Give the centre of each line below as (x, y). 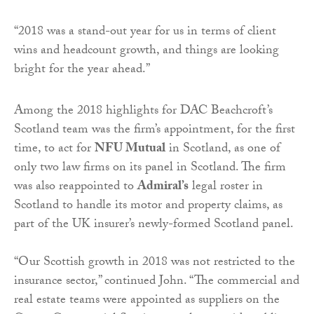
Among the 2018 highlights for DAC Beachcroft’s (143, 112)
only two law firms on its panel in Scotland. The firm (150, 169)
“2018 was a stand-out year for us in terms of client (145, 33)
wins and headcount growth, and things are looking (146, 52)
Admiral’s (163, 188)
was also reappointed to (76, 188)
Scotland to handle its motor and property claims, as (148, 207)
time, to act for (54, 150)
